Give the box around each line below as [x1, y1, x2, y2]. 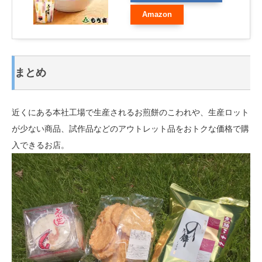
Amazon [142, 11, 172, 19]
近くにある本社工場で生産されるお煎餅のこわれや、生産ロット [12, 107, 249, 117]
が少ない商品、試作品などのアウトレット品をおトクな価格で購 [12, 123, 249, 133]
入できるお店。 [12, 140, 69, 150]
